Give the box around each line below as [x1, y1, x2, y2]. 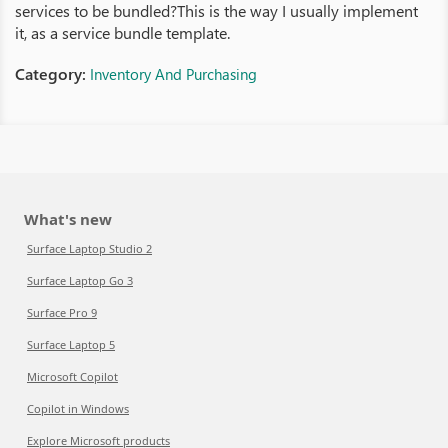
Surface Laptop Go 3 [27, 273, 133, 288]
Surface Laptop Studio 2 [27, 241, 152, 256]
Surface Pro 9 [27, 305, 97, 320]
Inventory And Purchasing [90, 64, 257, 84]
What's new [24, 209, 112, 229]
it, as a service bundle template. [15, 22, 230, 43]
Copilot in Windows [27, 401, 129, 416]
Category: [15, 63, 90, 84]
